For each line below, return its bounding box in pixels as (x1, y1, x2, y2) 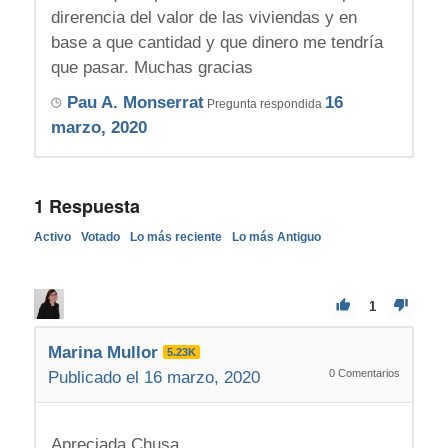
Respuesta (43, 192, 140, 219)
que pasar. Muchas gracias (50, 57, 253, 77)
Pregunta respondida (203, 96, 325, 111)
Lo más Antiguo (231, 229, 321, 244)
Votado (80, 229, 120, 244)
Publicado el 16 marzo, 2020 (47, 367, 260, 387)
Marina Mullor (47, 342, 158, 362)
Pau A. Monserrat (66, 92, 204, 112)
